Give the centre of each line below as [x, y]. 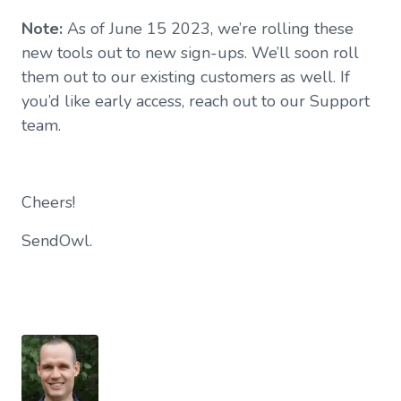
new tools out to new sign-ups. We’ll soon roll [190, 52]
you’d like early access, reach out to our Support [196, 101]
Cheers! [48, 202]
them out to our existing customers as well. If [186, 77]
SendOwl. [57, 240]
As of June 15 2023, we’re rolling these [208, 28]
